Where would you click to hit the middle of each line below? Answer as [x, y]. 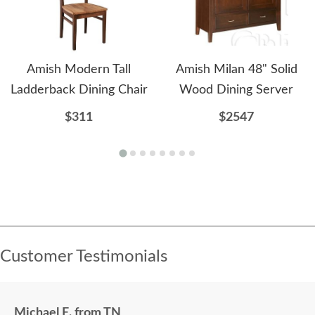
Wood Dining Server [236, 90]
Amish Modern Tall [79, 69]
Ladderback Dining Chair [79, 90]
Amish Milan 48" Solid [236, 69]
